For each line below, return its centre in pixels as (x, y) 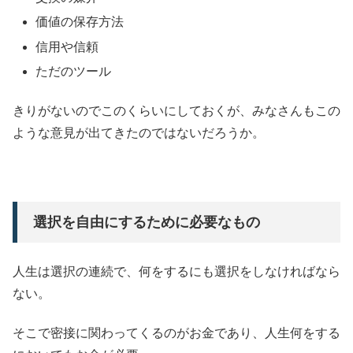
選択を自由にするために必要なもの (147, 223)
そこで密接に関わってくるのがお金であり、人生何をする (176, 333)
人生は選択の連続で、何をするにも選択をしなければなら (176, 271)
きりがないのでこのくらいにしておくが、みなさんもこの (176, 111)
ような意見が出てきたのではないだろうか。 (139, 133)
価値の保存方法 (80, 22)
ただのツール (74, 71)
